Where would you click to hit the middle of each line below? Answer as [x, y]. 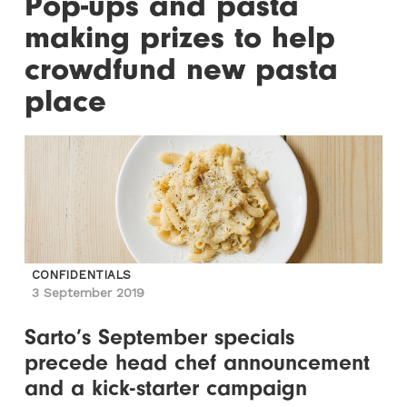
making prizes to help [180, 38]
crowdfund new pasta [182, 69]
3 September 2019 [89, 293]
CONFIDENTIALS [82, 275]
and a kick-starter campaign [166, 388]
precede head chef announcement [198, 362]
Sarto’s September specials [160, 337]
